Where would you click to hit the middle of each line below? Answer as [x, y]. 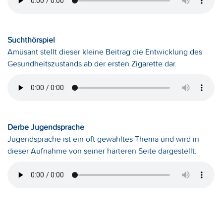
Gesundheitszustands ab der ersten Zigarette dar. [92, 64]
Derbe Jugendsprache [46, 127]
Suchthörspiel [31, 40]
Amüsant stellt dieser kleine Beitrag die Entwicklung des [105, 52]
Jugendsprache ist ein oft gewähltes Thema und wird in [103, 139]
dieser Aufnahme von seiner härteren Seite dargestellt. [102, 151]
